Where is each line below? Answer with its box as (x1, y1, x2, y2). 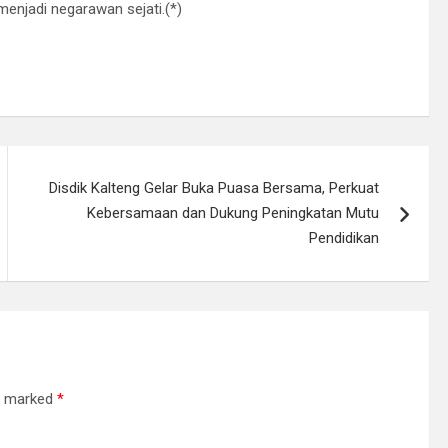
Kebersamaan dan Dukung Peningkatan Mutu (87, 203, 380, 222)
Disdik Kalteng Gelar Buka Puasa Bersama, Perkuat (49, 178, 380, 197)
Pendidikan (309, 228, 380, 247)
